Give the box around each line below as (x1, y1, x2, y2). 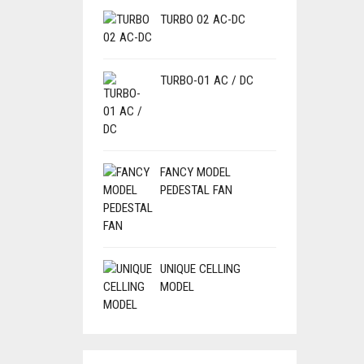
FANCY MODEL (160, 165, 231, 180)
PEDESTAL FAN (160, 183, 232, 197)
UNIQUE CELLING (160, 262, 240, 276)
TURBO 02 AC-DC (160, 12, 245, 27)
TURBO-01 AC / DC (160, 73, 253, 88)
